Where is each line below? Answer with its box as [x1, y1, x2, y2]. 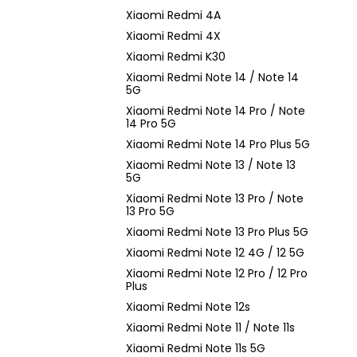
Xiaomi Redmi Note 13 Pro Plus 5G [126, 224, 308, 240]
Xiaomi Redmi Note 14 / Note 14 [126, 69, 299, 85]
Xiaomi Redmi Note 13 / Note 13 [126, 157, 296, 173]
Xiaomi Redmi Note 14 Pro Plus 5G [126, 136, 310, 152]
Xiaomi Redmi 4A [126, 7, 221, 23]
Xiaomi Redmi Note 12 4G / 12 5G [126, 245, 304, 261]
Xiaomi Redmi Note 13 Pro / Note [126, 190, 304, 206]
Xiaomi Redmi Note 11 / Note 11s [126, 320, 295, 335]
